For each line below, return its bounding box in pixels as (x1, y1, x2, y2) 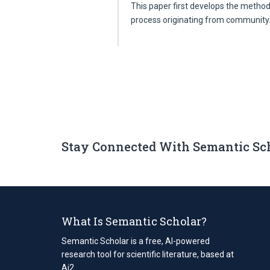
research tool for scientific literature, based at (61, 249, 234, 259)
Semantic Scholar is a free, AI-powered (61, 236, 210, 246)
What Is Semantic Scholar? (61, 213, 207, 228)
